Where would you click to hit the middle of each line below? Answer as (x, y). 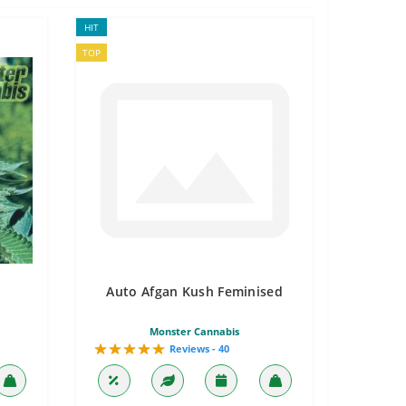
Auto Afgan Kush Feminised (194, 291)
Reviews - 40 (200, 348)
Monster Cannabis (195, 331)
